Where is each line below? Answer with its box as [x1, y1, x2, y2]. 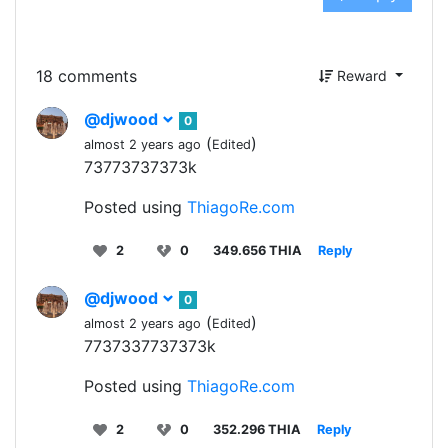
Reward [333, 67, 392, 84]
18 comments [36, 65, 137, 86]
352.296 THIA [213, 422, 301, 437]
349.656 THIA [213, 243, 302, 258]
